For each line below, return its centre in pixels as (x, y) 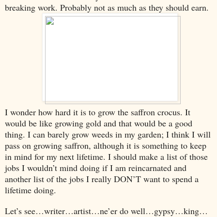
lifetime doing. (31, 190)
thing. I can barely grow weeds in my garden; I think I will (108, 134)
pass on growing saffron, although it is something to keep (106, 145)
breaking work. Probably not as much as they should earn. (107, 7)
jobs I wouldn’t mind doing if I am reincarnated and (96, 167)
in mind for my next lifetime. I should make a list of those (106, 156)
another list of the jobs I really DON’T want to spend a (102, 178)
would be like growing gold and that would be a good (99, 123)
